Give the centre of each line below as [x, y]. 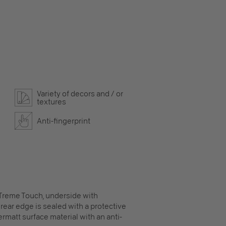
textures [51, 102]
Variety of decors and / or [80, 94]
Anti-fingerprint [63, 121]
